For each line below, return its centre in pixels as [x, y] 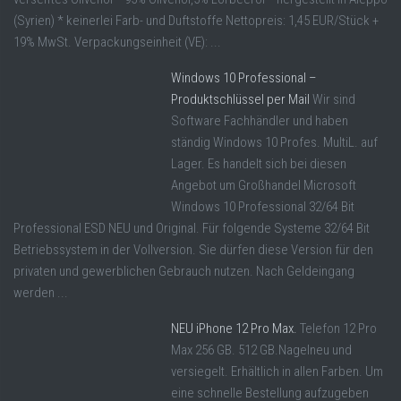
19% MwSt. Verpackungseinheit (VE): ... [117, 43]
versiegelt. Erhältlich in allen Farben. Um [277, 372]
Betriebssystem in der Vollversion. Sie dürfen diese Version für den [193, 250]
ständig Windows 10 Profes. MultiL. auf [274, 143]
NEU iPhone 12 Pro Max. [234, 329]
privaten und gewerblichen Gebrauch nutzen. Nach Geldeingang [184, 272]
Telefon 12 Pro [338, 329]
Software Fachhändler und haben [260, 121]
